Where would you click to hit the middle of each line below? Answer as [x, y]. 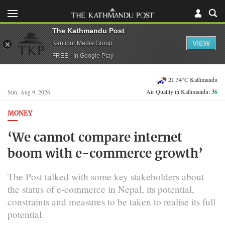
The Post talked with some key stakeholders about [106, 176]
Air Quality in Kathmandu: [179, 91]
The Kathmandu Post [88, 30]
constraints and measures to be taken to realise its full [111, 201]
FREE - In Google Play [83, 55]
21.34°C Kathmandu [193, 79]
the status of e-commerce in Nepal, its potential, [101, 189]
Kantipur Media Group [82, 43]
